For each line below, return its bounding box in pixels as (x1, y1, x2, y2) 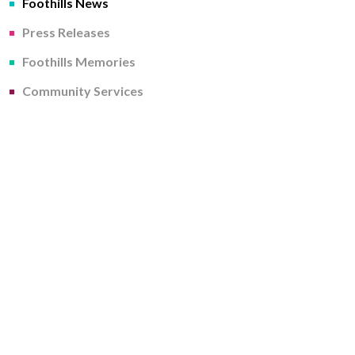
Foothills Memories (22, 54, 136, 69)
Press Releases (22, 25, 110, 40)
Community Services (22, 83, 143, 98)
